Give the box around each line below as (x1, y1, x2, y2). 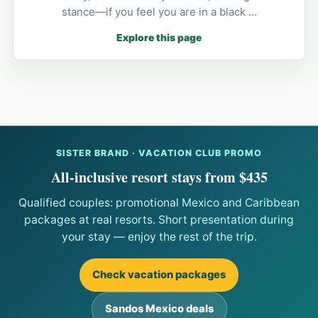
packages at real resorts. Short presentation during (24, 212, 294, 226)
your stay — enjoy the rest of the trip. (61, 229, 257, 243)
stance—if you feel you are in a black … (61, 4, 257, 18)
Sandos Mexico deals (104, 302, 214, 315)
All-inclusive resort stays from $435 (50, 166, 268, 187)
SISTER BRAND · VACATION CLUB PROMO (56, 147, 262, 158)
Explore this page (116, 31, 202, 43)
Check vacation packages (92, 268, 226, 281)
